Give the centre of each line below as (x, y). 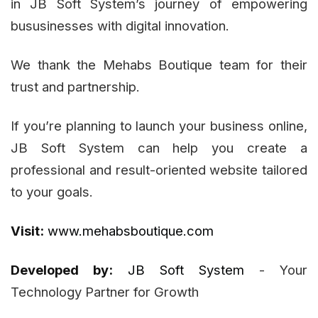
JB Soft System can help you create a (159, 148)
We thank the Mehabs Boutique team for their (159, 65)
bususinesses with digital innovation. (120, 26)
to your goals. (52, 192)
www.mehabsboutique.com (131, 231)
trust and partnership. (75, 87)
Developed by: (62, 270)
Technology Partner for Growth (105, 292)
